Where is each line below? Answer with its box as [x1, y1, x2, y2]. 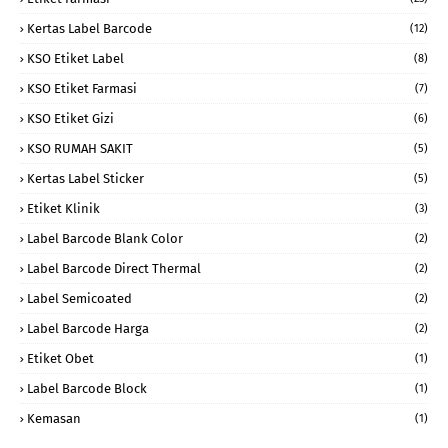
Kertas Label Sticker [27, 171, 144, 186]
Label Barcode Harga [27, 321, 149, 336]
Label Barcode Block [27, 381, 147, 396]
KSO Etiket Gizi [27, 111, 114, 126]
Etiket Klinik [27, 201, 100, 216]
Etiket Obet [27, 351, 94, 366]
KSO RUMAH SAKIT [27, 141, 133, 156]
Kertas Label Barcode [27, 21, 152, 36]
